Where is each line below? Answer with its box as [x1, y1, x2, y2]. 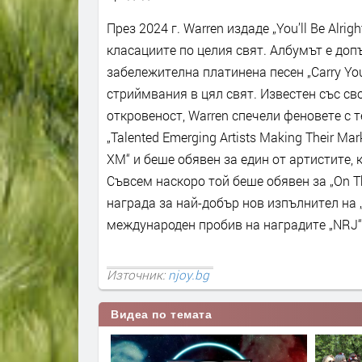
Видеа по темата [111, 307, 213, 321]
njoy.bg [168, 266, 209, 283]
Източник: [107, 266, 168, 283]
